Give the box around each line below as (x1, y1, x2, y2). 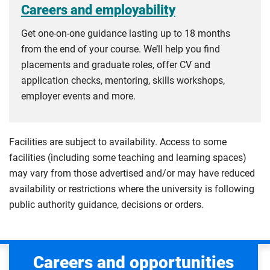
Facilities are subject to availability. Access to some (9, 136, 227, 148)
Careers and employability (21, 2, 175, 18)
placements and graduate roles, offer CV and (21, 59, 210, 71)
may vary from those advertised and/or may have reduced (9, 168, 255, 180)
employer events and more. (21, 90, 136, 102)
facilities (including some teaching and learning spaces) (9, 152, 246, 164)
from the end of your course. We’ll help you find (21, 43, 220, 55)
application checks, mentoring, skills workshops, (21, 75, 225, 87)
